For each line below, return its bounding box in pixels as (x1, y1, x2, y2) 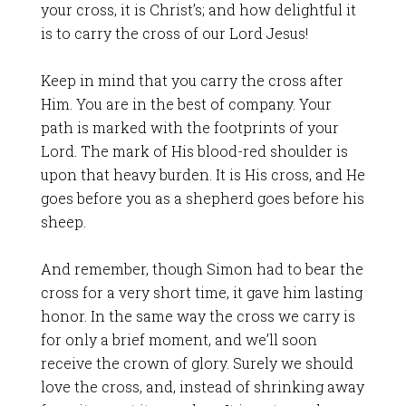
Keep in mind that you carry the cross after (40, 71, 343, 90)
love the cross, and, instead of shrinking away (40, 377, 364, 396)
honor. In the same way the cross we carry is (40, 306, 355, 325)
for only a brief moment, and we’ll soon (40, 330, 317, 349)
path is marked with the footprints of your (40, 118, 339, 137)
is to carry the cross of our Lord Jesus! (40, 24, 308, 43)
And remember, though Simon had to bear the (40, 259, 363, 278)
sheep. (40, 212, 86, 231)
